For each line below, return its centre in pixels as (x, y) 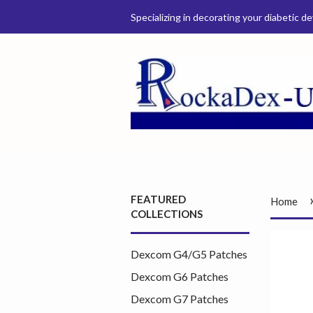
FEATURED (158, 199)
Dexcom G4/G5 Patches (189, 254)
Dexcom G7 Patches (180, 299)
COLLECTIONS (167, 214)
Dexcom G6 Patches (180, 276)
